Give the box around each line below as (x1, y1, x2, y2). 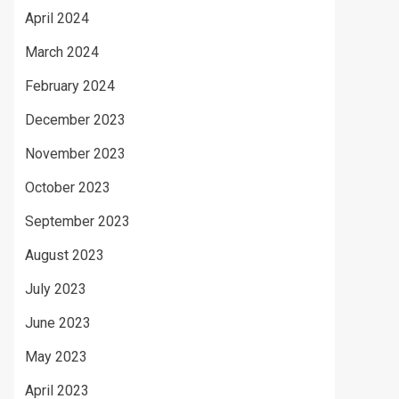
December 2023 (25, 111, 126, 128)
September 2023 (25, 213, 130, 230)
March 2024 (25, 44, 99, 61)
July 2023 (25, 281, 86, 297)
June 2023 (25, 314, 91, 331)
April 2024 (25, 10, 89, 27)
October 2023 (25, 179, 110, 196)
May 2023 (25, 348, 87, 365)
